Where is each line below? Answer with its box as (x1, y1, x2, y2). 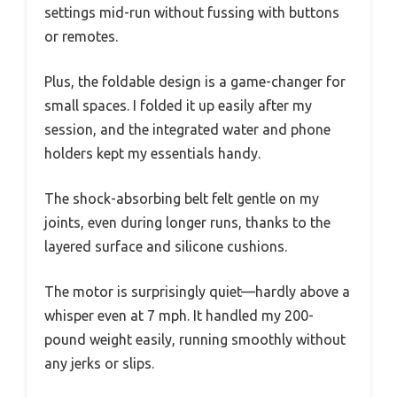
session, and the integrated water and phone (44, 121, 331, 137)
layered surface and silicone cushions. (44, 237, 287, 254)
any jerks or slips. (44, 354, 154, 371)
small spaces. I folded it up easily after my (44, 97, 312, 113)
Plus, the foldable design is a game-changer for (44, 73, 346, 90)
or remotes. (44, 27, 118, 44)
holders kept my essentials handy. (44, 144, 261, 161)
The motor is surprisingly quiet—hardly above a (44, 283, 350, 300)
